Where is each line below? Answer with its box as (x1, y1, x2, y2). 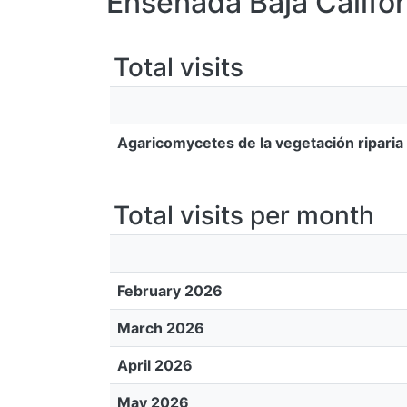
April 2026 (117, 356, 193, 374)
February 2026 (117, 282, 223, 300)
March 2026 (117, 319, 204, 337)
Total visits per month (114, 200, 374, 231)
